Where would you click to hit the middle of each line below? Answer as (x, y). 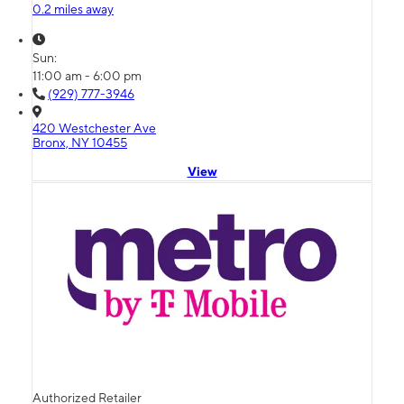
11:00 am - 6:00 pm (87, 76)
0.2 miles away (73, 9)
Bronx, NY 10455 (80, 143)
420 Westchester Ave (94, 129)
